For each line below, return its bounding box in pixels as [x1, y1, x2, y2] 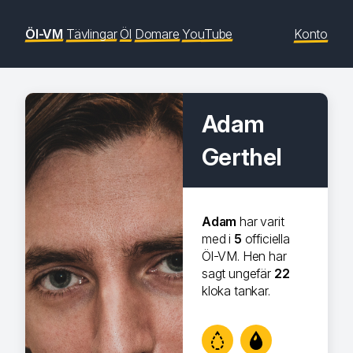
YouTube [182, 26, 233, 42]
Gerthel [202, 143, 282, 171]
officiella [241, 231, 290, 247]
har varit [236, 214, 284, 229]
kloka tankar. [202, 283, 270, 299]
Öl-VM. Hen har [202, 248, 287, 264]
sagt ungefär [202, 266, 274, 281]
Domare [134, 26, 180, 42]
